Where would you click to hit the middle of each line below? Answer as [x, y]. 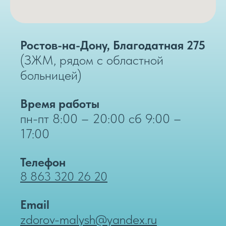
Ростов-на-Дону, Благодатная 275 [113, 45]
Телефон [43, 162]
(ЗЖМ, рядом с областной [92, 60]
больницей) [51, 75]
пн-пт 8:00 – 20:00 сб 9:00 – [101, 118]
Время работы [60, 103]
